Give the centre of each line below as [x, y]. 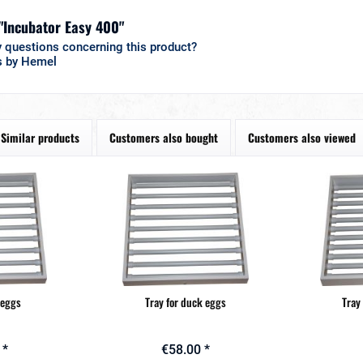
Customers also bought [164, 137]
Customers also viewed [302, 137]
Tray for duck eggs [186, 302]
